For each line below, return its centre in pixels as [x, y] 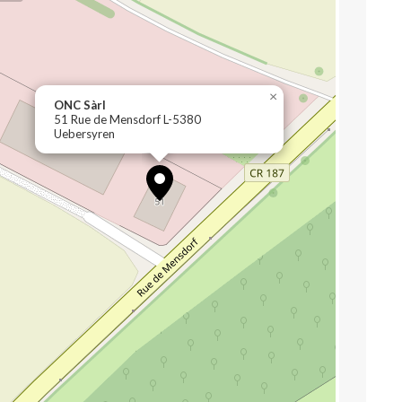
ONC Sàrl [80, 105]
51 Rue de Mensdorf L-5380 [127, 119]
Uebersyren [84, 134]
